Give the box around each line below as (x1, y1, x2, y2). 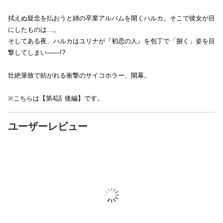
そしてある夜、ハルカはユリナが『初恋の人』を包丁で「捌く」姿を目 (8, 37, 215, 45)
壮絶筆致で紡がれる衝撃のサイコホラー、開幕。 (8, 72, 150, 79)
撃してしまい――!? (8, 49, 65, 56)
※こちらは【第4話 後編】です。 (8, 95, 104, 102)
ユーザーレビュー (8, 121, 88, 132)
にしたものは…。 (8, 26, 60, 33)
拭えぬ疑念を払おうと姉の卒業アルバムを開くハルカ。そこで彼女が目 (8, 14, 215, 22)
